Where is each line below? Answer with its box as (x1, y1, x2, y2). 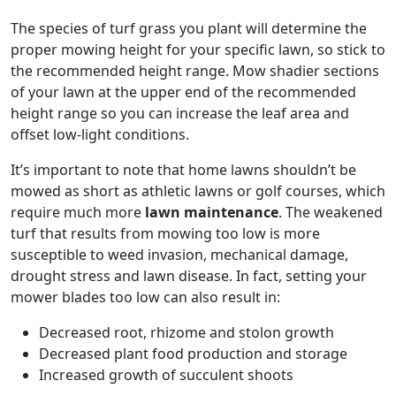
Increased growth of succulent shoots (39, 365, 293, 385)
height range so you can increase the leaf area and (11, 103, 349, 124)
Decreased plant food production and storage (39, 344, 347, 364)
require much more (11, 202, 145, 223)
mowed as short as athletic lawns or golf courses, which (11, 181, 385, 202)
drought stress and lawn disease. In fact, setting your (11, 266, 367, 286)
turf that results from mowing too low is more (11, 224, 320, 244)
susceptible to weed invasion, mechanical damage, (11, 245, 348, 265)
